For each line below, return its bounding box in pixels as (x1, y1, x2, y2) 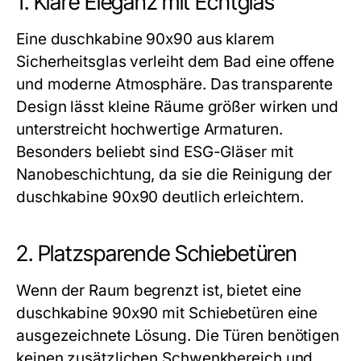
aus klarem (192, 30, 275, 48)
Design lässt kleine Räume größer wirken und (16, 98, 338, 116)
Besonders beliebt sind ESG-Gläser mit (16, 143, 293, 161)
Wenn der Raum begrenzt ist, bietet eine (16, 281, 302, 300)
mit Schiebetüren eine (158, 304, 318, 322)
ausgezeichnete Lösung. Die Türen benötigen (16, 326, 340, 345)
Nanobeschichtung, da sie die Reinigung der (16, 165, 333, 184)
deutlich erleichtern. (158, 188, 305, 206)
